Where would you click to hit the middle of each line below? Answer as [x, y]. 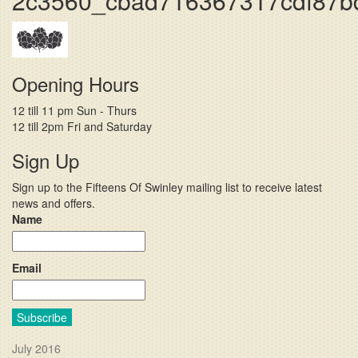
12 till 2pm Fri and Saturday [82, 126]
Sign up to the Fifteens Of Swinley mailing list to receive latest [167, 187]
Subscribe [42, 317]
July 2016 [36, 348]
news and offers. [54, 203]
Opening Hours [76, 84]
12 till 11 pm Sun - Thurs [74, 110]
